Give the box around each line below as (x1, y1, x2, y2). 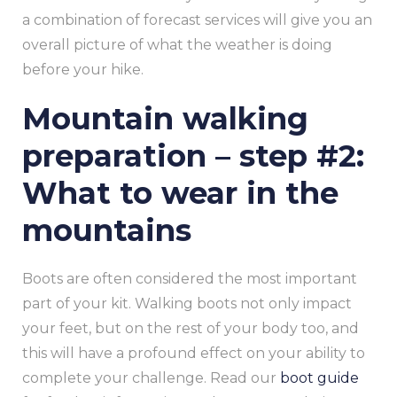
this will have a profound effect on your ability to (22, 344, 365, 362)
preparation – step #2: (22, 136, 364, 175)
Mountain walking (22, 99, 308, 137)
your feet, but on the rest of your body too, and (22, 319, 359, 337)
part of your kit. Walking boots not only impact (22, 294, 352, 312)
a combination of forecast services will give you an (22, 11, 372, 28)
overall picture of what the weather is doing (22, 35, 332, 53)
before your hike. (22, 60, 144, 78)
